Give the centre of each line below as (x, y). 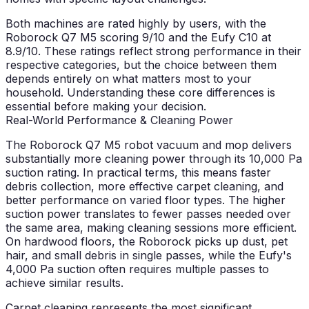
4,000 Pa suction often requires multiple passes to (137, 269)
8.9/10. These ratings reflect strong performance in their (153, 51)
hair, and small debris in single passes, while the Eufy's (149, 256)
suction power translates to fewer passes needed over (148, 214)
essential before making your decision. (106, 107)
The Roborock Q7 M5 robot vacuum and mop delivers (149, 145)
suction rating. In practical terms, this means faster (138, 173)
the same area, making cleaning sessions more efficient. (151, 228)
